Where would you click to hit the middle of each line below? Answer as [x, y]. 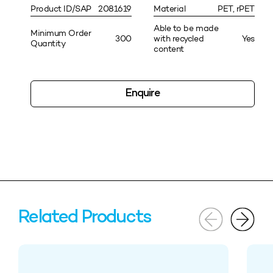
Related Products [85, 218]
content [169, 49]
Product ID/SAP [61, 9]
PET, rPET [236, 9]
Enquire [143, 93]
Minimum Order [61, 34]
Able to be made [186, 28]
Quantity [48, 44]
